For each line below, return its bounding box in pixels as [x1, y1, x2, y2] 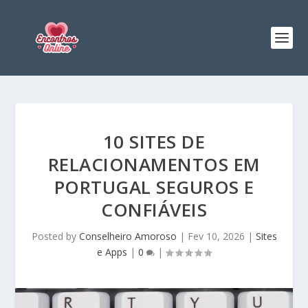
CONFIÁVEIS [101, 197, 207, 222]
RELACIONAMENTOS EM [47, 152, 261, 177]
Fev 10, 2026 [187, 230, 245, 243]
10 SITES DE [102, 129, 206, 154]
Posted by [31, 230, 79, 243]
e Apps [97, 245, 127, 258]
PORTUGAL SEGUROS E [54, 175, 254, 199]
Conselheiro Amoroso [78, 230, 177, 243]
